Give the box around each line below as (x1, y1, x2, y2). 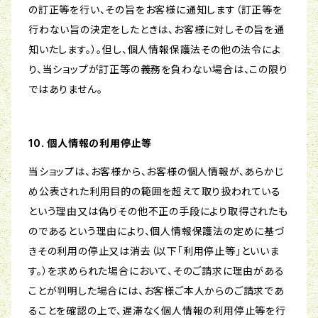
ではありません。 (28, 83, 103, 96)
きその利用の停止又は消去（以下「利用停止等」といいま (28, 245, 280, 258)
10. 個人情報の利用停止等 (28, 137, 153, 150)
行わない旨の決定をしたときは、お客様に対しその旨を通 (28, 23, 285, 36)
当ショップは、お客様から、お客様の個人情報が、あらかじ (28, 165, 284, 178)
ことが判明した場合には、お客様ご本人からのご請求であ (28, 285, 285, 297)
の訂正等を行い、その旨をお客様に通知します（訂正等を (28, 4, 283, 16)
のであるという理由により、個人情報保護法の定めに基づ (28, 225, 285, 238)
